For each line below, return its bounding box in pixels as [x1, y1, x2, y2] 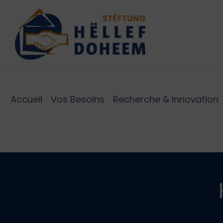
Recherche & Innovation [113, 93, 219, 106]
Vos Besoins [51, 93, 105, 106]
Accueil [10, 93, 42, 106]
